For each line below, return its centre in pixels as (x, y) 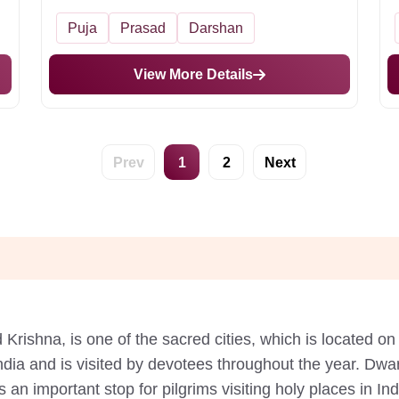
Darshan (216, 28)
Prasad (143, 28)
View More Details (193, 74)
